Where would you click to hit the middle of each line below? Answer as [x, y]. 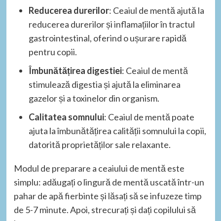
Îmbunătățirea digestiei [75, 71]
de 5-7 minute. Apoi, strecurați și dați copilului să [105, 210]
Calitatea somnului [66, 117]
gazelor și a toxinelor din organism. [94, 98]
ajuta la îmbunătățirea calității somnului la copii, [117, 131]
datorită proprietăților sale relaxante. [99, 145]
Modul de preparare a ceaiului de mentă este [99, 168]
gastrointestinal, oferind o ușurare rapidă [107, 38]
